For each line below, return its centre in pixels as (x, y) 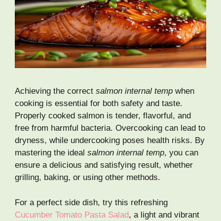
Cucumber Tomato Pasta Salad (72, 215)
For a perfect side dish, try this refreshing (91, 202)
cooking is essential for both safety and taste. (99, 104)
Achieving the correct (55, 91)
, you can (181, 153)
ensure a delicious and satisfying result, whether (104, 165)
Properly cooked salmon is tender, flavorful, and (103, 116)
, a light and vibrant (164, 215)
